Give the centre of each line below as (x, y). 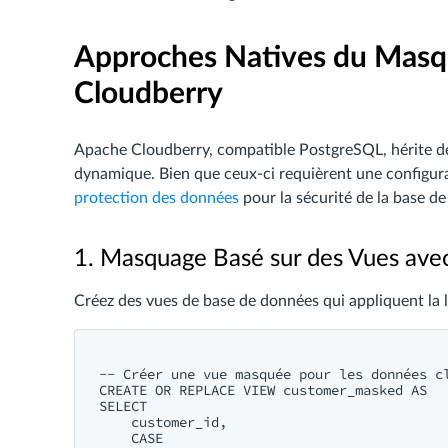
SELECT (127, 406)
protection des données (156, 198)
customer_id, (163, 422)
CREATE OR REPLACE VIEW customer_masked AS (263, 390)
